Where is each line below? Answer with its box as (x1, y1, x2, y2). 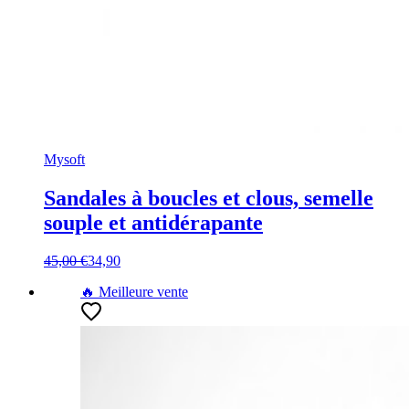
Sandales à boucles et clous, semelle (44, 185, 373, 210)
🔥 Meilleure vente (80, 284, 188, 300)
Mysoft (44, 151, 85, 167)
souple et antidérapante (44, 210, 263, 235)
